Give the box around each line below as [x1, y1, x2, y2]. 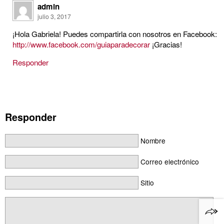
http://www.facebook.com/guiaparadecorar [12, 38, 150, 49]
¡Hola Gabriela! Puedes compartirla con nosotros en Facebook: [12, 28, 217, 39]
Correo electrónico [140, 156, 199, 166]
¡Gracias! [150, 38, 182, 49]
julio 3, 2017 [37, 12, 71, 21]
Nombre [140, 135, 165, 145]
